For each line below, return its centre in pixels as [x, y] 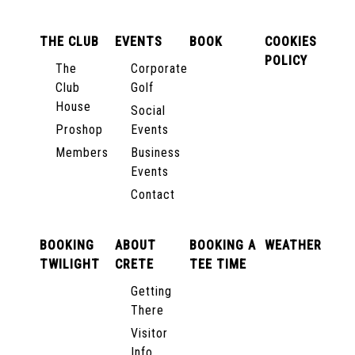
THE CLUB [69, 42]
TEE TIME [218, 264]
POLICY [286, 61]
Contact [153, 195]
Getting [151, 291]
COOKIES [290, 42]
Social [148, 111]
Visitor [149, 333]
